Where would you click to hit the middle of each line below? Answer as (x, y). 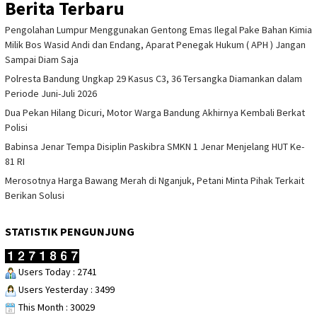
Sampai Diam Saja (42, 60)
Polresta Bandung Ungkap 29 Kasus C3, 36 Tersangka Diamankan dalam (154, 79)
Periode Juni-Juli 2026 (51, 94)
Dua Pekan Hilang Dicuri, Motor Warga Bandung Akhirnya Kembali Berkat (155, 113)
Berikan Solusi (35, 196)
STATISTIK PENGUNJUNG (70, 232)
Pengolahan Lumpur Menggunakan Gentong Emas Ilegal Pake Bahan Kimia (158, 30)
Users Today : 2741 (57, 272)
